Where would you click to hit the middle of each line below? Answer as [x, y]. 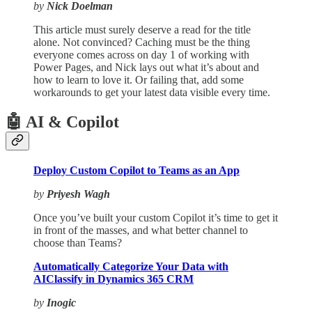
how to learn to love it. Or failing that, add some [139, 79]
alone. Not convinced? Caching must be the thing [142, 42]
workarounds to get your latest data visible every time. [152, 92]
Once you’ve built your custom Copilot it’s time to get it [156, 217]
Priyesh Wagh [78, 194]
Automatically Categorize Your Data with [131, 266]
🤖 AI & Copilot [62, 122]
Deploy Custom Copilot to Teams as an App [136, 170]
